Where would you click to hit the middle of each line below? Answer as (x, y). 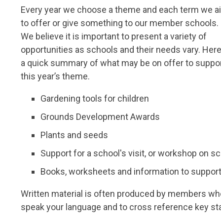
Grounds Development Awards (100, 117)
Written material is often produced (88, 194)
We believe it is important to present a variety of (114, 37)
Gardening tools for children (95, 99)
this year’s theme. (55, 76)
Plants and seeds (74, 135)
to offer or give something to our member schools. (120, 23)
